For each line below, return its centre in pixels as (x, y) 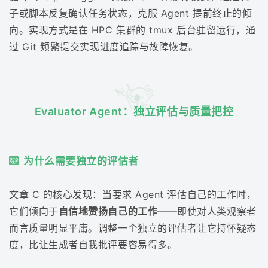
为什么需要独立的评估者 (81, 161)
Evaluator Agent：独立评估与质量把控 (134, 111)
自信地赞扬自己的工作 (108, 211)
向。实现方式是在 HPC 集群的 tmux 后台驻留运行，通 (133, 30)
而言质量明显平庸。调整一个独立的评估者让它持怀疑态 (133, 228)
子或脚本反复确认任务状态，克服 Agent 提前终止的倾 (131, 13)
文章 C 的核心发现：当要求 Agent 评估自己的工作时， (133, 195)
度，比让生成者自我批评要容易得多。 (93, 245)
